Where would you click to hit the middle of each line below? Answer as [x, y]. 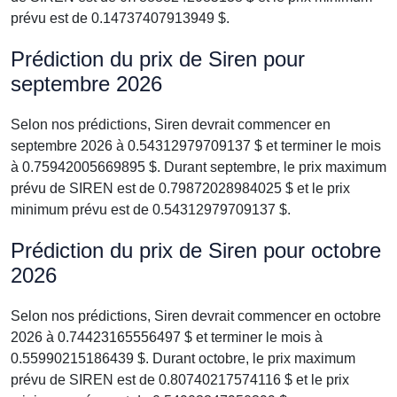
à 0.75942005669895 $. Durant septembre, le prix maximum [198, 167]
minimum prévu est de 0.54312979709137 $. [151, 210]
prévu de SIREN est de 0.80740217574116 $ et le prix [180, 380]
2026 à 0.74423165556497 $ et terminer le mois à [167, 337]
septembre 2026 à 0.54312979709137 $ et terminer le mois [196, 146]
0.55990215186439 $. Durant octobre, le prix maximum [183, 358]
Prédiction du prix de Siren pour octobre [196, 250]
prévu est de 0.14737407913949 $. [120, 18]
